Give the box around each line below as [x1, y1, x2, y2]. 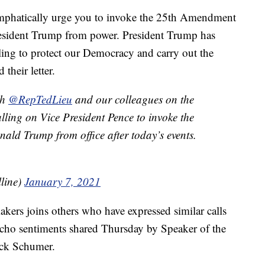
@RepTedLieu [8, 92, 72, 107]
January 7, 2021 [24, 174, 101, 189]
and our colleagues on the [72, 92, 194, 107]
